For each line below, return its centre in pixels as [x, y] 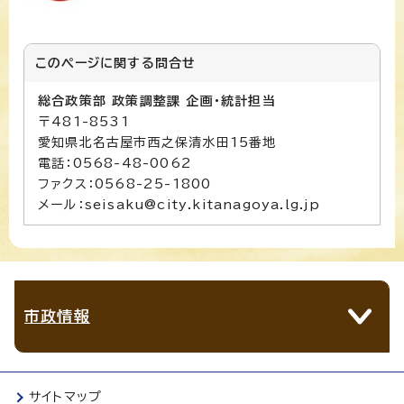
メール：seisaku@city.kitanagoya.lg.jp [179, 204]
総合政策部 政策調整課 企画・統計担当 [157, 101]
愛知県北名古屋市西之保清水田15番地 [157, 142]
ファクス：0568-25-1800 [125, 184]
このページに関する [95, 63]
